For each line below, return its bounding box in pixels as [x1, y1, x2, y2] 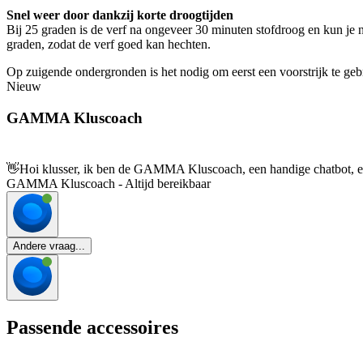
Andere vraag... [13, 239, 85, 252]
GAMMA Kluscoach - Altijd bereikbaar [6, 176, 211, 190]
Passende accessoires [6, 316, 178, 338]
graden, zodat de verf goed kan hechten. [6, 37, 211, 52]
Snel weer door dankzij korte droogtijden [6, 8, 233, 23]
